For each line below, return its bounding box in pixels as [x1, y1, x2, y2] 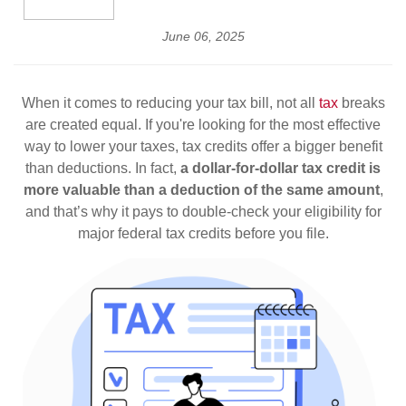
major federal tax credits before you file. [77, 226, 329, 241]
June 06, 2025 [161, 29, 245, 43]
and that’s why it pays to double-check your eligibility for [24, 204, 382, 219]
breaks [341, 95, 385, 111]
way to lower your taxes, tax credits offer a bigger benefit [24, 139, 382, 154]
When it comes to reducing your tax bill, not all [21, 95, 319, 111]
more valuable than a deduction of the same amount [23, 182, 380, 198]
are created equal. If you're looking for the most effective [25, 117, 381, 132]
